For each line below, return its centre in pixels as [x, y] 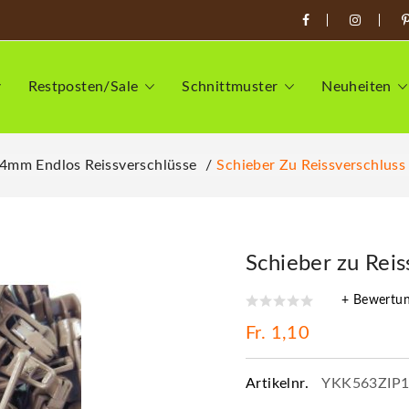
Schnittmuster [230, 87]
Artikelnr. [279, 383]
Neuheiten [357, 87]
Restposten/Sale [84, 87]
